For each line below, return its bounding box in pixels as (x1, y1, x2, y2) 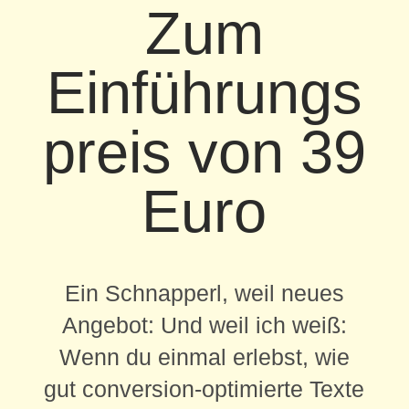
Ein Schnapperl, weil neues (64, 280, 344, 307)
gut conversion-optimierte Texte (44, 376, 365, 403)
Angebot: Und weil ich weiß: (61, 312, 347, 339)
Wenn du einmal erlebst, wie (58, 344, 350, 371)
